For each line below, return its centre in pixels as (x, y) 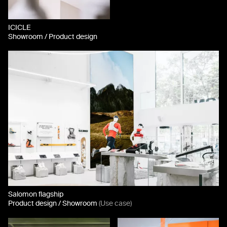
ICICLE (20, 27)
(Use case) (115, 204)
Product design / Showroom (53, 204)
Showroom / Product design (53, 36)
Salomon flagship (36, 195)
